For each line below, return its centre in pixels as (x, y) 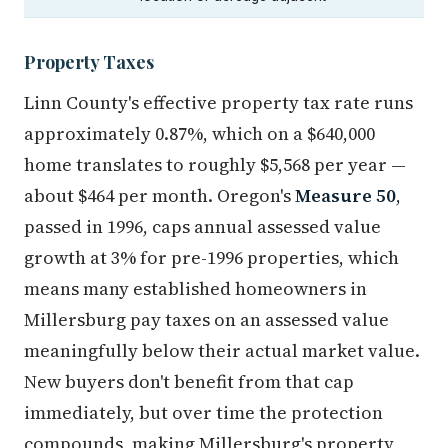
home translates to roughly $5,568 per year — (215, 164)
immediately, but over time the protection (203, 412)
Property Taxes (89, 61)
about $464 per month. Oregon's (159, 195)
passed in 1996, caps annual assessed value (202, 226)
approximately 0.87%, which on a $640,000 (199, 133)
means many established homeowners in (195, 288)
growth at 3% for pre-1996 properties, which (211, 257)
